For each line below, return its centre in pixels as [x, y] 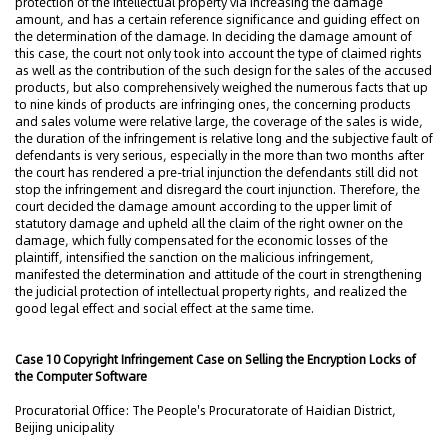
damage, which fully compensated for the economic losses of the [201, 240]
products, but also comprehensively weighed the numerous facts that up [221, 87]
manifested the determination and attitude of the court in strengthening [218, 274]
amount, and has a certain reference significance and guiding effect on [217, 19]
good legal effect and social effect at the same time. [164, 308]
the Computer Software [81, 376]
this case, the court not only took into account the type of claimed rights [218, 53]
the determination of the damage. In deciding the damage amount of [213, 36]
